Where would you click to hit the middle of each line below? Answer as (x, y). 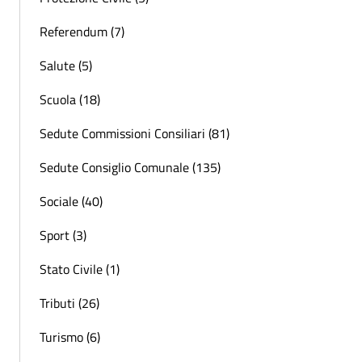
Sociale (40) (71, 201)
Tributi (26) (69, 303)
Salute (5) (66, 65)
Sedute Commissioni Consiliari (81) (135, 133)
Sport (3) (63, 235)
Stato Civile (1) (80, 269)
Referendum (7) (82, 31)
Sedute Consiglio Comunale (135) (130, 167)
